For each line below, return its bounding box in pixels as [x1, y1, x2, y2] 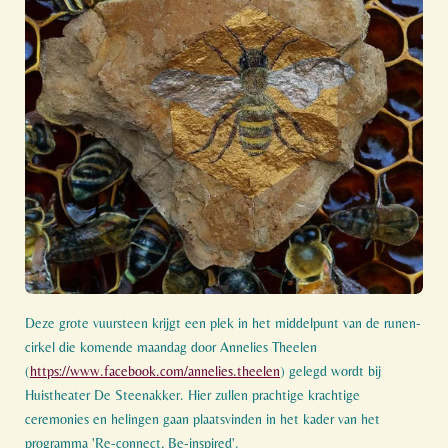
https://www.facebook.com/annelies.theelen [30, 363, 280, 380]
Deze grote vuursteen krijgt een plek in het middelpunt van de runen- [25, 315, 421, 332]
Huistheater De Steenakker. [25, 387, 188, 404]
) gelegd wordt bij [280, 363, 381, 380]
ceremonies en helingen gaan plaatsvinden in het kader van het [25, 411, 380, 428]
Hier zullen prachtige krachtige [188, 387, 360, 404]
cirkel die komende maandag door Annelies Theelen [25, 339, 317, 356]
